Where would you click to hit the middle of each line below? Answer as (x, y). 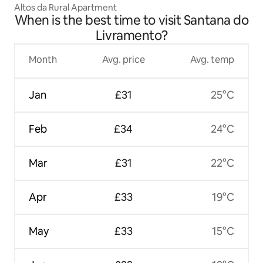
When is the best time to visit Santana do (131, 21)
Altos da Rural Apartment (65, 8)
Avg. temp (212, 60)
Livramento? (131, 36)
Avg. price (123, 60)
